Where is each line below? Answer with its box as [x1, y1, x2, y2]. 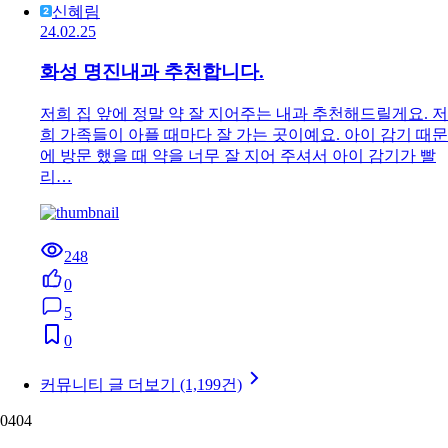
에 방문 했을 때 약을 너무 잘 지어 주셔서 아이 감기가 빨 [40, 147, 436, 164]
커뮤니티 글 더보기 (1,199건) [40, 376, 242, 393]
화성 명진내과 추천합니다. [40, 61, 264, 83]
